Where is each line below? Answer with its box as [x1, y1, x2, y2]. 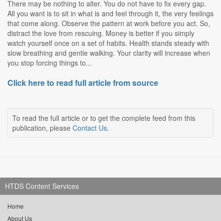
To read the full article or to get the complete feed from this [12, 113, 195, 123]
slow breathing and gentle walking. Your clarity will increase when [7, 48, 210, 58]
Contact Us [73, 123, 107, 133]
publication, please [12, 123, 73, 133]
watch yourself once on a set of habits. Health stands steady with [7, 38, 209, 48]
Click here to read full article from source [7, 77, 158, 89]
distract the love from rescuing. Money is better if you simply [7, 28, 194, 38]
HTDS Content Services [5, 181, 79, 191]
